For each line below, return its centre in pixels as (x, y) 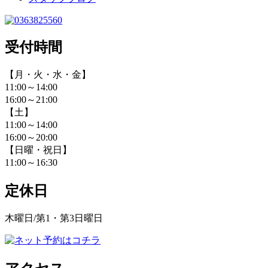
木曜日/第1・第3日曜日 (54, 218)
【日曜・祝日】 (38, 150)
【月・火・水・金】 (48, 75)
